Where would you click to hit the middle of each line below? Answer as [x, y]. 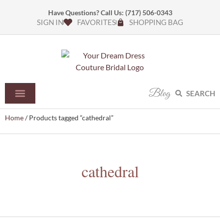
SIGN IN [50, 22]
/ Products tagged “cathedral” [69, 118]
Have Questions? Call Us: [86, 13]
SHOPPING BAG [156, 22]
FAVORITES [96, 22]
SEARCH [201, 93]
